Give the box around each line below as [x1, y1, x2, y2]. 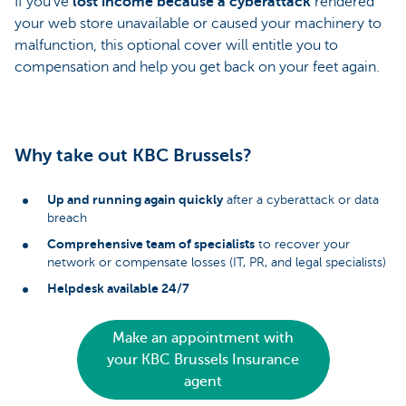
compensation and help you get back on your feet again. [14, 59, 383, 76]
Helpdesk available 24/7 [47, 281, 189, 296]
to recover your [255, 237, 350, 252]
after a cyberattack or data [223, 193, 379, 208]
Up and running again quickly [47, 192, 223, 208]
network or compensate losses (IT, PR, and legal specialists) [47, 256, 386, 270]
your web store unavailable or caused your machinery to [14, 15, 382, 33]
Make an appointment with [112, 330, 294, 347]
